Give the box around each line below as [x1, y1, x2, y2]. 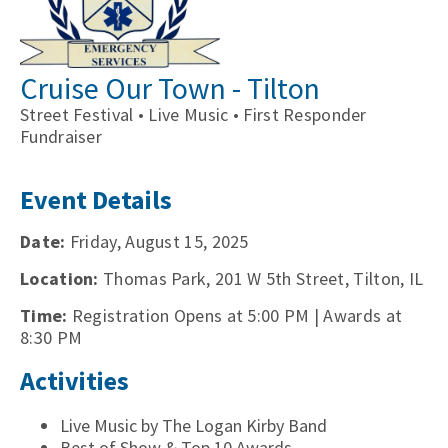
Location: [20, 267, 99, 290]
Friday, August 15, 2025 [65, 230, 249, 253]
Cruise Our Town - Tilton [20, 69, 320, 107]
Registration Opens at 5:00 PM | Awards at [67, 304, 403, 327]
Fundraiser [20, 125, 103, 148]
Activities [20, 364, 129, 397]
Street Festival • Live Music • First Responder [20, 103, 367, 126]
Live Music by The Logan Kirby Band [60, 414, 327, 437]
